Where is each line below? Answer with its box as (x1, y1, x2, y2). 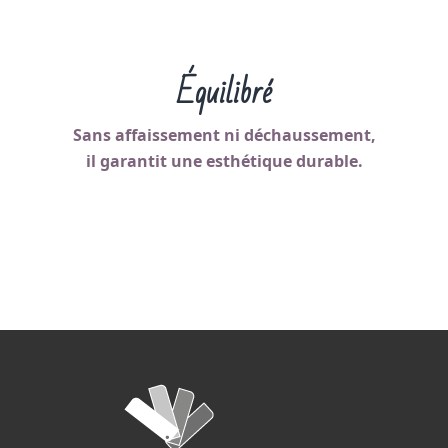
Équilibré (176, 63, 272, 122)
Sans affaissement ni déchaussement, (72, 124, 376, 146)
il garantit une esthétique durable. (85, 150, 363, 172)
